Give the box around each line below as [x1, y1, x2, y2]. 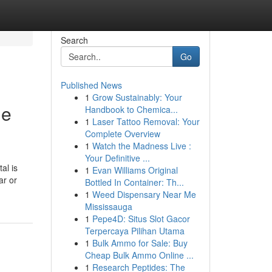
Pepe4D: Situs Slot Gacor [92, 212, 190, 225]
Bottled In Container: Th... [84, 176, 184, 188]
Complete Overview [84, 127, 160, 140]
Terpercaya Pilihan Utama [84, 225, 185, 237]
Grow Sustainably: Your [92, 91, 182, 103]
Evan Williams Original [92, 164, 178, 176]
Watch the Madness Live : [92, 140, 191, 152]
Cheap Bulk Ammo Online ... [84, 249, 194, 261]
